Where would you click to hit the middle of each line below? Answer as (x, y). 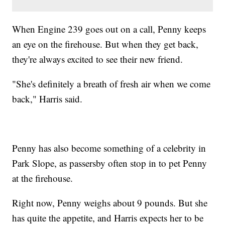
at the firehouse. (43, 178)
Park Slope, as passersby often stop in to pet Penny (110, 163)
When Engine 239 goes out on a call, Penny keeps (109, 29)
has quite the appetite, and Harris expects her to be (108, 217)
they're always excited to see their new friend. (98, 59)
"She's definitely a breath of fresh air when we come (111, 83)
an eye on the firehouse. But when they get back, (105, 44)
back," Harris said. (47, 98)
